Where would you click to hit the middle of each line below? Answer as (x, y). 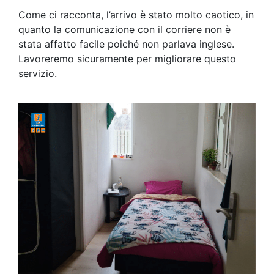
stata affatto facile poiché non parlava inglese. (126, 44)
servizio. (38, 74)
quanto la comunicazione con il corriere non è (124, 30)
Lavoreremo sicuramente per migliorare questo (127, 59)
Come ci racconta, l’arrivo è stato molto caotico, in (136, 15)
